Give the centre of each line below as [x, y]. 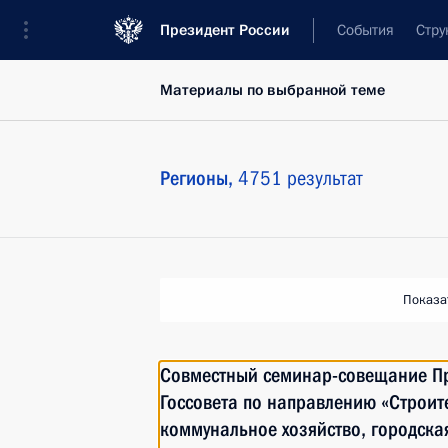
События [365, 30]
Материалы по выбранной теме [272, 90]
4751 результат [300, 178]
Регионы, [199, 178]
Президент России [225, 30]
